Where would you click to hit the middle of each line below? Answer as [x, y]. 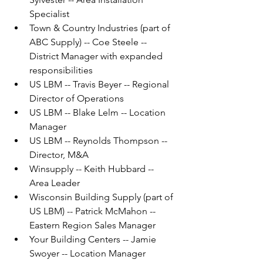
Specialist [49, 14]
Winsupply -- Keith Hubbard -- [93, 169]
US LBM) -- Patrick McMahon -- [94, 211]
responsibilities [61, 70]
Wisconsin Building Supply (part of [102, 197]
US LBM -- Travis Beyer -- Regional [100, 85]
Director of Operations [77, 99]
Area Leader [55, 183]
